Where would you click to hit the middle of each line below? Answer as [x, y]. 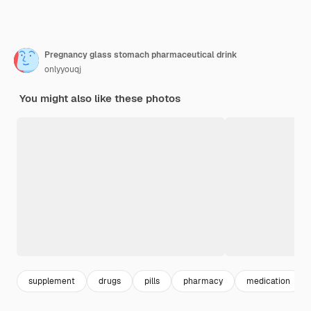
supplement [52, 281]
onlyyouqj [63, 69]
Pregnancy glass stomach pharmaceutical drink [141, 55]
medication [268, 281]
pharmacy [203, 281]
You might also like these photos [100, 98]
